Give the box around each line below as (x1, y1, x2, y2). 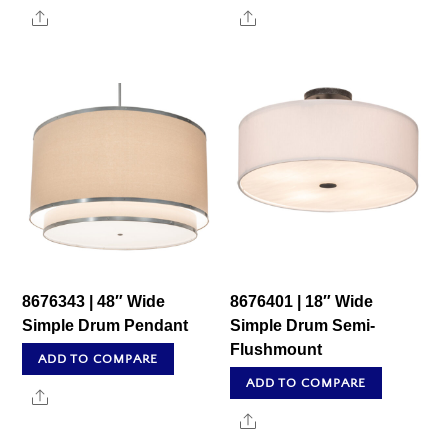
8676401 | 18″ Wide (230, 292, 374, 310)
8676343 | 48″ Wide (22, 292, 166, 310)
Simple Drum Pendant (22, 316, 189, 334)
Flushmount (230, 340, 323, 358)
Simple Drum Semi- (230, 316, 376, 334)
